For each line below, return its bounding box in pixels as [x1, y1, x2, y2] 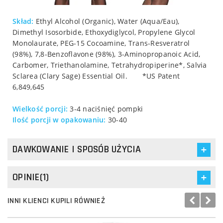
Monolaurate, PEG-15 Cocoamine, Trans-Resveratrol [12, 38, 190, 48]
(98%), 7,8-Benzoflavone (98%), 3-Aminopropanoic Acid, [12, 49, 201, 59]
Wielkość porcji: [12, 104, 68, 113]
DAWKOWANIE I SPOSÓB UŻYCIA [12, 142, 141, 156]
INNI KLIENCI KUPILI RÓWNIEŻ [7, 195, 105, 206]
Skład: [12, 16, 34, 26]
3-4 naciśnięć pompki [68, 104, 143, 113]
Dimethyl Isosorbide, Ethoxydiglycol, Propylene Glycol [12, 27, 196, 37]
